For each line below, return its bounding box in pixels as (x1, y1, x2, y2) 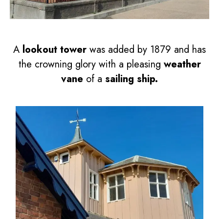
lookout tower (22, 43, 87, 57)
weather (163, 57, 201, 72)
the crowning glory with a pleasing (18, 57, 164, 72)
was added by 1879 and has (87, 43, 206, 57)
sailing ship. (105, 72, 158, 87)
